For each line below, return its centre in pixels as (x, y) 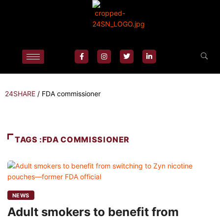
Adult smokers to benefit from (93, 212)
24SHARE (20, 94)
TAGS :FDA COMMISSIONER (72, 139)
